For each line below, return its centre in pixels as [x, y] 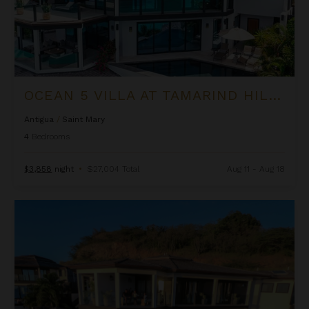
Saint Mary [84, 120]
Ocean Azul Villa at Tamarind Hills [92, 206]
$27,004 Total [113, 169]
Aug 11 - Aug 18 [256, 169]
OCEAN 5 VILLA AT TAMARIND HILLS [275, 96]
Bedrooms [51, 137]
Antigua [39, 120]
